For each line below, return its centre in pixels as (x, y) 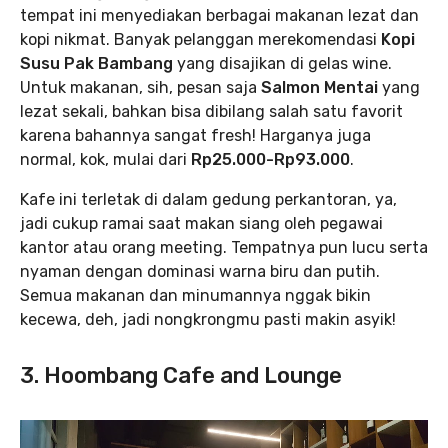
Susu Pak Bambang (96, 64)
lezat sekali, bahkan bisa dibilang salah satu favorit (211, 112)
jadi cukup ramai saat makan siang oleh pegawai (201, 224)
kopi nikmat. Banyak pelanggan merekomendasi (198, 40)
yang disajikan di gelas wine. (282, 64)
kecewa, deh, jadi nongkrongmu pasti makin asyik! (208, 320)
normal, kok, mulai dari (105, 160)
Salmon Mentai (317, 88)
